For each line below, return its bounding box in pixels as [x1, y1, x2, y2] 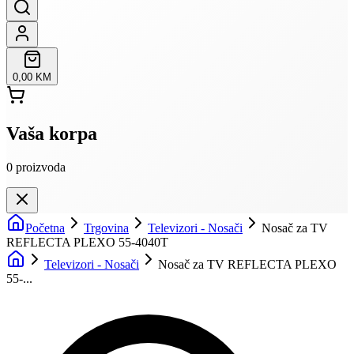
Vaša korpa [6, 122, 97, 144]
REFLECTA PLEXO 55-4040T [6, 235, 168, 249]
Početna [25, 220, 65, 235]
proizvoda [16, 160, 66, 174]
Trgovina [84, 220, 129, 235]
